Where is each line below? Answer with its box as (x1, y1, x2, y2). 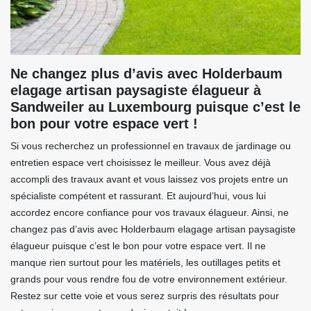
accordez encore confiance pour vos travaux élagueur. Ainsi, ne (10, 207, 289, 219)
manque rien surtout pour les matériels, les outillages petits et (10, 257, 280, 269)
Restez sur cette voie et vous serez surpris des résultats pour (10, 290, 279, 302)
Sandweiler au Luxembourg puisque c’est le (10, 99, 301, 115)
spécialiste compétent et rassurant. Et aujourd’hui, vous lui (10, 190, 266, 202)
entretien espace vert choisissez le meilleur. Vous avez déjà (10, 157, 271, 169)
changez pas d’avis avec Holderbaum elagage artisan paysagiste (10, 224, 296, 235)
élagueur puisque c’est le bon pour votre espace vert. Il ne (10, 240, 266, 252)
